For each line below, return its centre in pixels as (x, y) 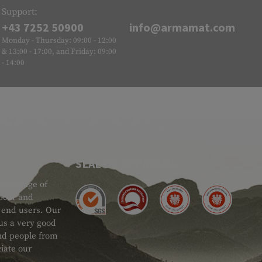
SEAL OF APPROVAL (127, 164)
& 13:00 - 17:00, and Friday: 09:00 (59, 52)
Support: (20, 12)
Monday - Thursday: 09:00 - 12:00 (59, 41)
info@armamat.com (182, 27)
